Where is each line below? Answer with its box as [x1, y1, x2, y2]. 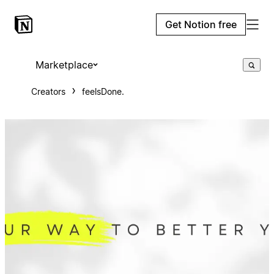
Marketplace [35, 59, 93, 71]
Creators [31, 86, 65, 97]
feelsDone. [81, 86, 124, 97]
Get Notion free [165, 18, 237, 31]
